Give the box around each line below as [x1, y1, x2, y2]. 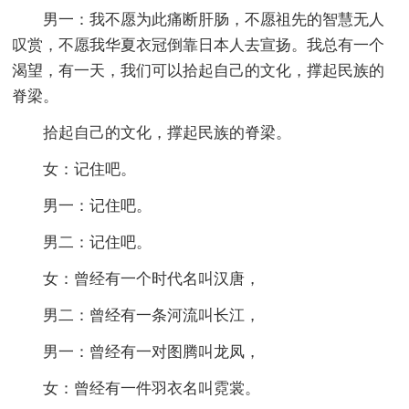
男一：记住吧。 [43, 196, 152, 215]
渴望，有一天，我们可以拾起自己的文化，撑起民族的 [12, 61, 385, 79]
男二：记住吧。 [43, 233, 152, 251]
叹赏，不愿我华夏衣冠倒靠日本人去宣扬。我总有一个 [12, 36, 385, 54]
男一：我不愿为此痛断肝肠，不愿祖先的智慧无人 [43, 10, 385, 28]
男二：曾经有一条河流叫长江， [43, 306, 261, 324]
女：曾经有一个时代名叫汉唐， [43, 269, 261, 288]
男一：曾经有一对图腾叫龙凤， [43, 342, 261, 361]
